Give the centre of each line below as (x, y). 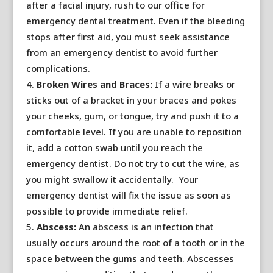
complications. (58, 68)
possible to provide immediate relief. (107, 211)
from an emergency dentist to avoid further (122, 52)
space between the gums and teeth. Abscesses (130, 258)
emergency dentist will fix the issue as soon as (128, 195)
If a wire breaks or (193, 84)
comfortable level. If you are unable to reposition (134, 132)
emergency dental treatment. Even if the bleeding (135, 21)
